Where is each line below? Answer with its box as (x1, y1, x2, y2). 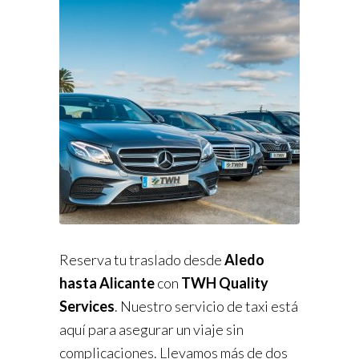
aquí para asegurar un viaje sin (59, 321, 244, 339)
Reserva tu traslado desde (59, 251, 224, 269)
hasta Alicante (59, 274, 157, 292)
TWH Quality (181, 274, 268, 292)
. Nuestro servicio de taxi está (115, 297, 298, 316)
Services (59, 297, 115, 316)
